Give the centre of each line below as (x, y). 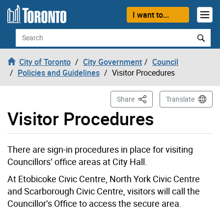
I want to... (151, 14)
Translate (180, 99)
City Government (112, 62)
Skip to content (34, 13)
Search (27, 34)
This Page (152, 98)
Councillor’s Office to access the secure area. (95, 203)
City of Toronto (45, 62)
